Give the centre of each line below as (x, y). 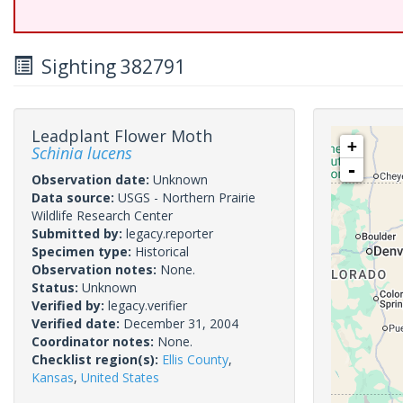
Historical (162, 251)
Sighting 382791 (109, 67)
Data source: (75, 197)
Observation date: (92, 179)
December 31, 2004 (181, 323)
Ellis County (195, 359)
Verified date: (77, 323)
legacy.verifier (148, 305)
